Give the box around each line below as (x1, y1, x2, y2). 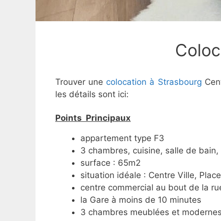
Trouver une (55, 77, 107, 87)
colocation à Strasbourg (106, 77, 202, 87)
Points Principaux (55, 112, 131, 123)
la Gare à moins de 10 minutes (80, 194, 201, 205)
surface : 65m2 (80, 157, 141, 168)
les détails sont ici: (55, 89, 129, 100)
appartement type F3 (80, 133, 164, 143)
